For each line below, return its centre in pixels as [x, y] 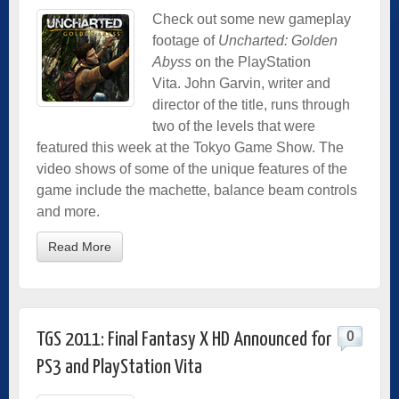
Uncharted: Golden [278, 40]
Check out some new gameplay [252, 19]
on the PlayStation [251, 61]
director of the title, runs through [251, 104]
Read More [80, 246]
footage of [185, 40]
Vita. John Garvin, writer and [241, 83]
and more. [68, 211]
